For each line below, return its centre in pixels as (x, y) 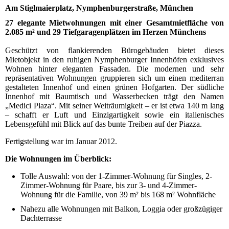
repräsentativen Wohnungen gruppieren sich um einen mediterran (114, 78)
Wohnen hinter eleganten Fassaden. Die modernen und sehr (114, 69)
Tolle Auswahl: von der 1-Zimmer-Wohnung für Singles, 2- (116, 176)
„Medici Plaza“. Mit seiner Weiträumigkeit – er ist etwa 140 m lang (114, 106)
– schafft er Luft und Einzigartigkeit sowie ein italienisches (114, 115)
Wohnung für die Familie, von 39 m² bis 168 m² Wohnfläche (118, 195)
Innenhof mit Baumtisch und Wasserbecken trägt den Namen (114, 97)
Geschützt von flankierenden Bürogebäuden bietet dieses (114, 51)
